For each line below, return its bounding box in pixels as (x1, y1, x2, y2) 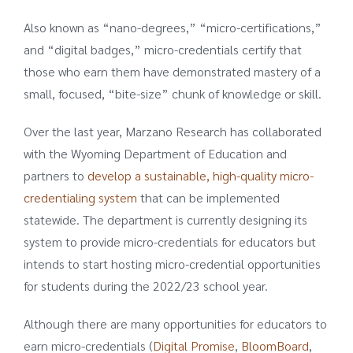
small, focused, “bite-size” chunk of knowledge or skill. (23, 84, 321, 102)
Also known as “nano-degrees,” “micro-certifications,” (23, 18, 321, 35)
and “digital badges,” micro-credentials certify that (23, 40, 302, 58)
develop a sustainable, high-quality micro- (87, 166, 314, 184)
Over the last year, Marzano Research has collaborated (23, 122, 321, 139)
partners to (23, 166, 87, 184)
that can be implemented (136, 188, 280, 206)
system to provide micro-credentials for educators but (23, 232, 316, 250)
